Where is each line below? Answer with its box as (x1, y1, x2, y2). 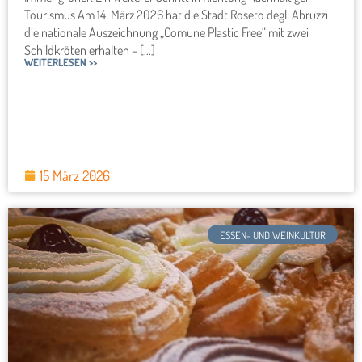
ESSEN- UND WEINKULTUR (220, 229, 326, 242)
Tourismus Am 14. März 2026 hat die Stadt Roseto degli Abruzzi (24, 6, 328, 23)
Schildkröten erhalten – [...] (24, 42, 155, 59)
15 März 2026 (40, 166, 110, 185)
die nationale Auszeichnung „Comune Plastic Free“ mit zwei (24, 24, 309, 41)
